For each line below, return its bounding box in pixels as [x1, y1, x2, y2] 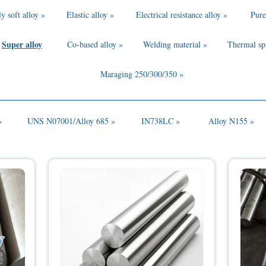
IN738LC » [141, 115, 180, 127]
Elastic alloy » [66, 9, 115, 21]
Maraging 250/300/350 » [100, 68, 183, 80]
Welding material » [143, 39, 208, 50]
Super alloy [1, 38, 42, 51]
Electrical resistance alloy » [135, 9, 227, 21]
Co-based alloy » [67, 39, 123, 50]
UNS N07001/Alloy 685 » [27, 115, 115, 127]
